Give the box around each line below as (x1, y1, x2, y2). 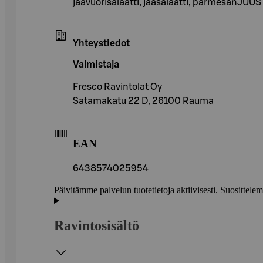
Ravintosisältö (54, 218, 139, 234)
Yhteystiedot (73, 38, 130, 48)
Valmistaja (73, 59, 119, 69)
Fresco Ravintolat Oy (73, 82, 162, 92)
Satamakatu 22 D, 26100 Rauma (73, 96, 214, 106)
